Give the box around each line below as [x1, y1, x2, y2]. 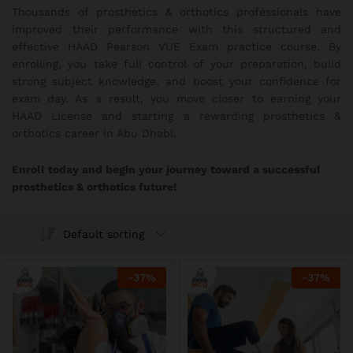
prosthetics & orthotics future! [12, 180, 176, 194]
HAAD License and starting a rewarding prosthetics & [12, 110, 341, 123]
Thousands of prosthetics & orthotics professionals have [12, 6, 341, 19]
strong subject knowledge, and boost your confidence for [12, 75, 341, 88]
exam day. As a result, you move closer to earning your [12, 92, 341, 106]
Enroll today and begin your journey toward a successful [12, 163, 321, 176]
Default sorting [62, 227, 144, 240]
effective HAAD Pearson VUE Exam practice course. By [12, 40, 341, 54]
